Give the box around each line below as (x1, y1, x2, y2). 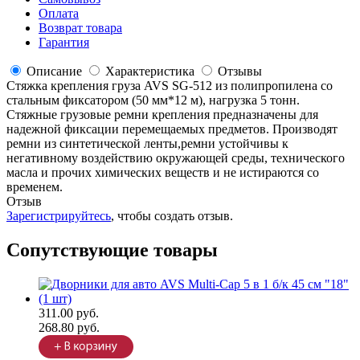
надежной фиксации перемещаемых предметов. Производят (6, 122, 337, 137)
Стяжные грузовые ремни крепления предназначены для (6, 108, 318, 122)
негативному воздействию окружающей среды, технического (6, 151, 345, 166)
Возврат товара (39, 21, 122, 35)
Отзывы (218, 64, 262, 79)
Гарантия (39, 35, 89, 50)
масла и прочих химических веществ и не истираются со (6, 166, 319, 180)
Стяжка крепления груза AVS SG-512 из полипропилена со (6, 79, 333, 93)
